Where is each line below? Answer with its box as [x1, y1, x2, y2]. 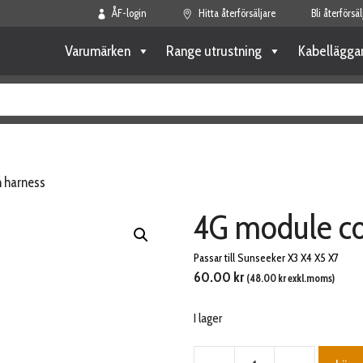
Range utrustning [166, 42, 262, 60]
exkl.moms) [286, 272, 335, 284]
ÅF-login [112, 6, 147, 19]
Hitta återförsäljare [198, 6, 275, 19]
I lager [194, 310, 222, 326]
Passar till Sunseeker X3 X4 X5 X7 [194, 250, 339, 265]
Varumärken [65, 42, 130, 60]
